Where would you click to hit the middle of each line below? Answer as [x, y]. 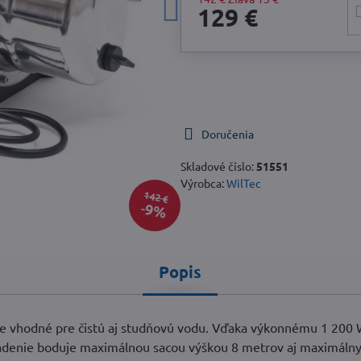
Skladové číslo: [218, 166]
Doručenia [227, 134]
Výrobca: [203, 183]
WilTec [243, 183]
